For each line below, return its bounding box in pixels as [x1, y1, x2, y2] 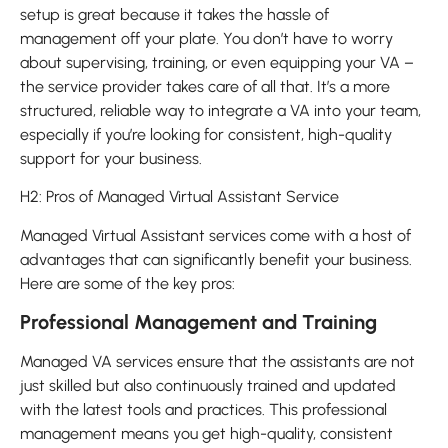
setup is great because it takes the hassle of [20, 5, 329, 25]
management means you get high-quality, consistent [20, 424, 393, 444]
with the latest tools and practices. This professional [20, 400, 387, 420]
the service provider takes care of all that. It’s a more [20, 77, 390, 97]
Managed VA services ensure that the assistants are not [20, 352, 415, 372]
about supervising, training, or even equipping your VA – [20, 53, 414, 73]
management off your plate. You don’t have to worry [20, 29, 393, 49]
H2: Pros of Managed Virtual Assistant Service [20, 187, 339, 207]
